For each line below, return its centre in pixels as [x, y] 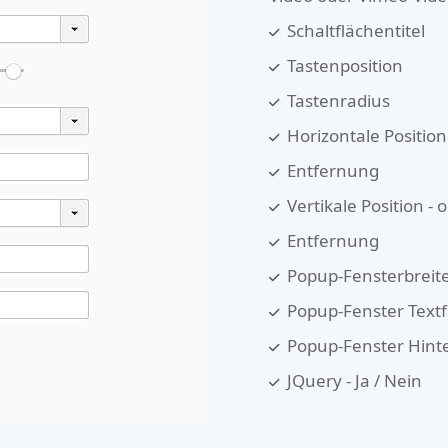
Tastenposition [345, 65]
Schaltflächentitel [356, 30]
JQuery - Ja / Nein [354, 380]
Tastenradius [338, 100]
